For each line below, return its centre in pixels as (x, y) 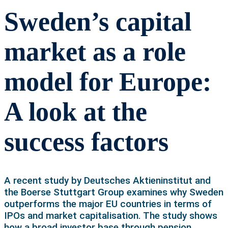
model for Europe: (108, 81)
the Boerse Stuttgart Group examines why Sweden (114, 192)
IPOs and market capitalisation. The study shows (111, 215)
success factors (86, 141)
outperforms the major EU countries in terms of (108, 204)
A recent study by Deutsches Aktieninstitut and (107, 180)
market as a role (95, 51)
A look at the (76, 111)
